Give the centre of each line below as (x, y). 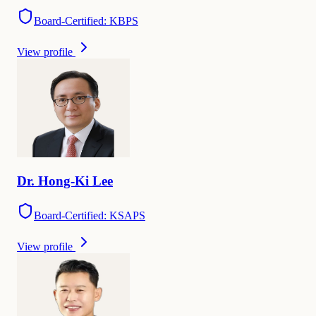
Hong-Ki (63, 181)
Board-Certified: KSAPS (90, 215)
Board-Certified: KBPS (86, 21)
